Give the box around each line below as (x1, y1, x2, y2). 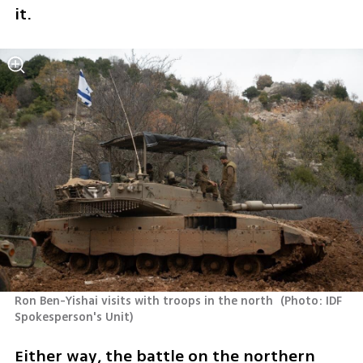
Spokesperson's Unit (14, 308, 130, 326)
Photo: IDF (284, 292, 343, 310)
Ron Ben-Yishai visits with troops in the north (14, 292, 276, 310)
